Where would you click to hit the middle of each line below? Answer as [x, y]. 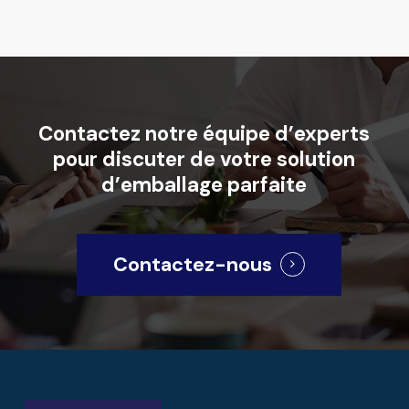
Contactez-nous [192, 264]
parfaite [267, 184]
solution [316, 159]
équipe [237, 133]
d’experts [323, 133]
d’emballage [163, 184]
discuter [144, 159]
